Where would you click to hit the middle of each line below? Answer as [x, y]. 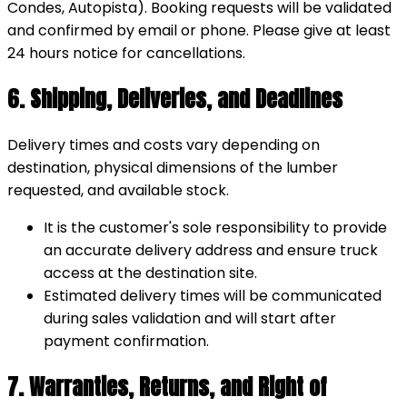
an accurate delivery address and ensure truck [211, 251]
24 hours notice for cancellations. [126, 54]
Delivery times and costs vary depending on [164, 145]
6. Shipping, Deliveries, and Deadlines [175, 99]
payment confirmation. [126, 342]
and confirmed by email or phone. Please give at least [199, 31]
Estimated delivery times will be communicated [213, 296]
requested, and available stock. [118, 191]
